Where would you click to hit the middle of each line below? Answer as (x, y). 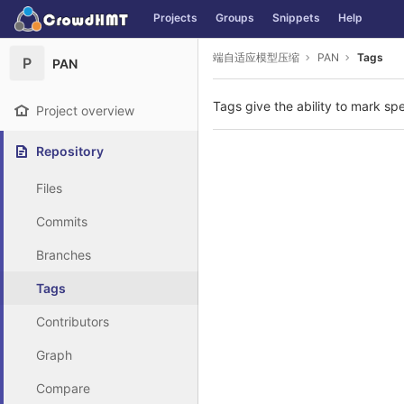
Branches (64, 255)
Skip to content (59, 27)
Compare (63, 388)
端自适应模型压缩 (256, 57)
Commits (62, 221)
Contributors (73, 321)
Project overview (85, 110)
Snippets (297, 18)
